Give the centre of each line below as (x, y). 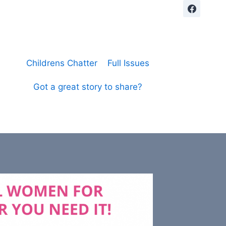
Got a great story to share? (88, 87)
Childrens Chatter (62, 63)
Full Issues (129, 63)
